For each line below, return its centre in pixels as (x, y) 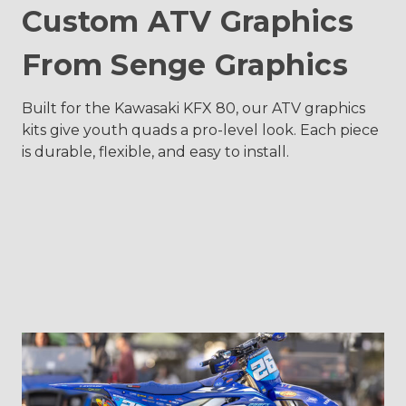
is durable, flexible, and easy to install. (155, 152)
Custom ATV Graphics (188, 21)
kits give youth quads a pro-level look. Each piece (200, 130)
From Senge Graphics (185, 65)
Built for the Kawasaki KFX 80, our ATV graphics (193, 108)
